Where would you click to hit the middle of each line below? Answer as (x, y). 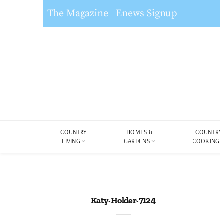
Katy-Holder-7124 (123, 200)
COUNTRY (74, 132)
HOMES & (140, 132)
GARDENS (137, 141)
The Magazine (78, 14)
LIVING (71, 141)
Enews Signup (147, 14)
